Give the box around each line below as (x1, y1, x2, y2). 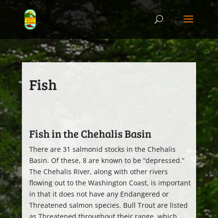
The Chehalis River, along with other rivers (29, 167, 168, 176)
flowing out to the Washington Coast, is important (29, 178, 191, 187)
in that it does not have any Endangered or (29, 189, 169, 199)
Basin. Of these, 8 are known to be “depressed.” (29, 156, 186, 165)
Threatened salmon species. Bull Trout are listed (29, 200, 188, 210)
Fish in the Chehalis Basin (29, 126, 151, 141)
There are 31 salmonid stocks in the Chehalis (29, 145, 176, 154)
